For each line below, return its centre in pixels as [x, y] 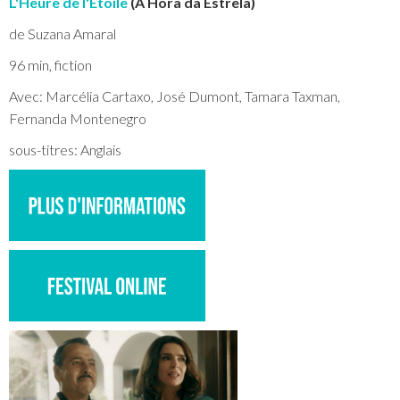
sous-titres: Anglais [65, 150]
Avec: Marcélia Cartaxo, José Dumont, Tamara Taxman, [175, 96]
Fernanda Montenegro [78, 118]
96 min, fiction [50, 65]
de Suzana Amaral [62, 33]
